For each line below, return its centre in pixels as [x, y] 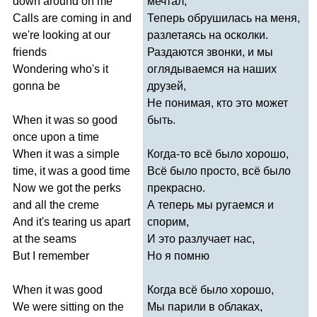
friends [30, 52]
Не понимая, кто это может [218, 103]
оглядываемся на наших [212, 69]
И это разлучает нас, [201, 238]
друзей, [167, 86]
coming [79, 18]
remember [64, 255]
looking [61, 35]
